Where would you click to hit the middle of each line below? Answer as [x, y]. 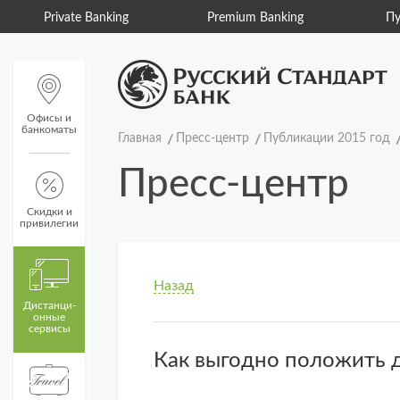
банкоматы [49, 129]
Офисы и [49, 118]
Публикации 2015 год [327, 138]
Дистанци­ [49, 305]
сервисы [49, 329]
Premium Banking [255, 18]
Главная [140, 138]
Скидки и [49, 212]
